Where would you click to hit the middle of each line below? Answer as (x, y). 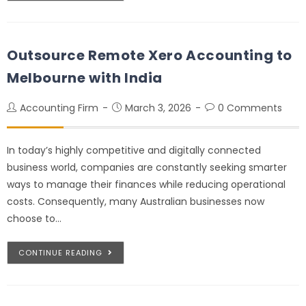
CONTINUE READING (60, 252)
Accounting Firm (59, 108)
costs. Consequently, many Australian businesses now (136, 201)
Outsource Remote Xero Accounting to (150, 55)
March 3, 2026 (158, 108)
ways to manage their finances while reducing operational (146, 184)
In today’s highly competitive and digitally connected (134, 150)
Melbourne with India (85, 78)
